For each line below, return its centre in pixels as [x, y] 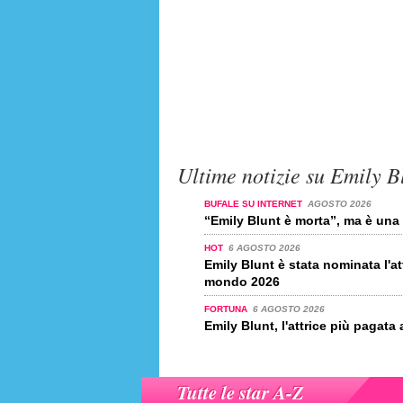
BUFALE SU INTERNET [255, 204]
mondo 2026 [242, 282]
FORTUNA [227, 309]
